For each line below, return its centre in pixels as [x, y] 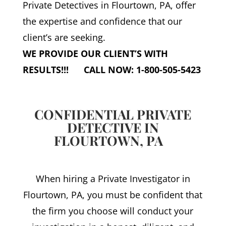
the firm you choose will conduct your [113, 211]
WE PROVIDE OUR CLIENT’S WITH [95, 54]
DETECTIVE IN [113, 128]
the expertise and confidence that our [102, 21]
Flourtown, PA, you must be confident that [113, 195]
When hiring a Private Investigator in [113, 179]
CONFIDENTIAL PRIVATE [113, 115]
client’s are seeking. [64, 38]
